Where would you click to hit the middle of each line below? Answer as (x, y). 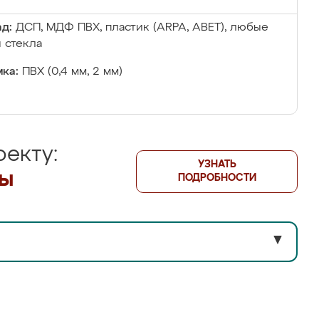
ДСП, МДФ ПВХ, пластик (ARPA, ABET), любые (142, 28)
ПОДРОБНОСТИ (217, 178)
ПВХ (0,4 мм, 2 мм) (72, 72)
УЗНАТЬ (217, 164)
